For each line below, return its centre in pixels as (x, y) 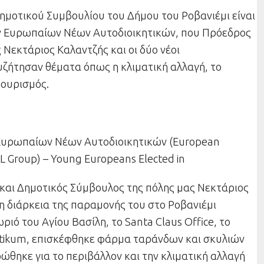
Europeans (112, 159)
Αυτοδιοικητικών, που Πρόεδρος (172, 33)
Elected (157, 159)
